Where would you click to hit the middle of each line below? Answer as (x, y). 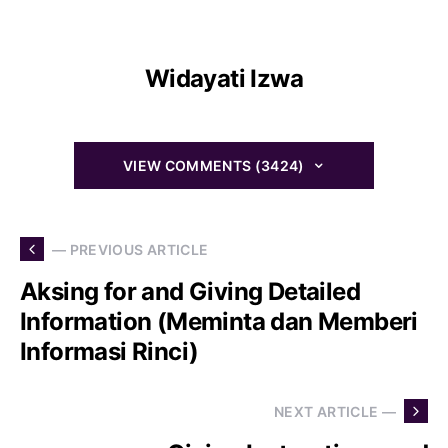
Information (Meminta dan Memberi (219, 322)
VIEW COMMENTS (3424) (213, 166)
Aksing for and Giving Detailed (190, 292)
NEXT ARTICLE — (335, 411)
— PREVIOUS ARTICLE (130, 249)
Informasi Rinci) (109, 352)
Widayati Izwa (224, 79)
